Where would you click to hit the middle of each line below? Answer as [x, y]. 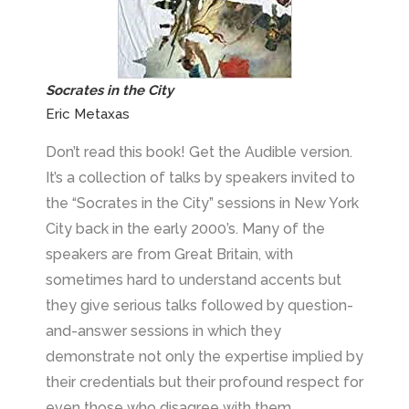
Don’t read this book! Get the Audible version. [199, 152]
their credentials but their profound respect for [204, 383]
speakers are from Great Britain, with [169, 255]
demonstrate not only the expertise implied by [204, 357]
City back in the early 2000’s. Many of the [185, 229]
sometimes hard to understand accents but [194, 280]
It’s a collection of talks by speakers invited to [200, 178]
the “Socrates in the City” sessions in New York [202, 204]
